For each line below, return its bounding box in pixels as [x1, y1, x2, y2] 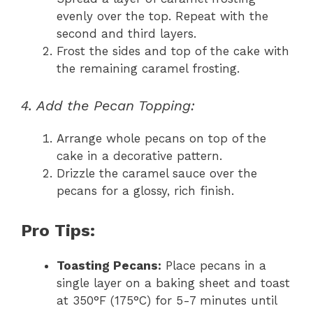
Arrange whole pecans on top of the [57, 131, 266, 146]
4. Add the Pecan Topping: [21, 97, 195, 115]
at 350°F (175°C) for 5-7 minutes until [57, 293, 277, 307]
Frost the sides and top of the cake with [57, 43, 289, 58]
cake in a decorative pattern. [57, 149, 222, 163]
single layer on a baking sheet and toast [57, 275, 290, 290]
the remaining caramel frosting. [57, 61, 240, 75]
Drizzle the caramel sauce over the [57, 166, 257, 181]
